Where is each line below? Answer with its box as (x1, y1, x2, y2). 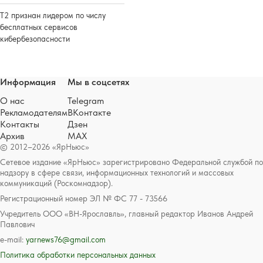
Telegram (68, 95, 104, 106)
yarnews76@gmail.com (26, 234, 106, 244)
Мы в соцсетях (68, 76, 129, 87)
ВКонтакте (68, 106, 111, 118)
